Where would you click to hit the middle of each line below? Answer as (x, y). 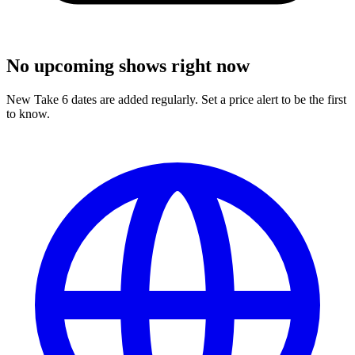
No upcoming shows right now (128, 65)
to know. (28, 113)
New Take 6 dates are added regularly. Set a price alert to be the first (176, 99)
